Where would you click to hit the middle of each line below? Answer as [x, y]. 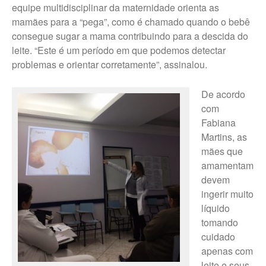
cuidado [218, 237]
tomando [220, 223]
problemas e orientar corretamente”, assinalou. [110, 65]
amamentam [227, 166]
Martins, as [224, 137]
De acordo [223, 94]
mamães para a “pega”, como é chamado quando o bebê [131, 22]
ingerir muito [227, 194]
